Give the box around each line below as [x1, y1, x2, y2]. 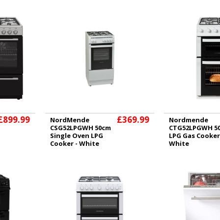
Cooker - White [50, 139, 99, 148]
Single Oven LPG [50, 131, 103, 140]
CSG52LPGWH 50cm [50, 123, 111, 132]
